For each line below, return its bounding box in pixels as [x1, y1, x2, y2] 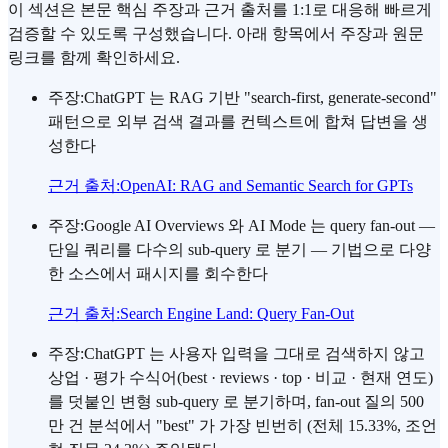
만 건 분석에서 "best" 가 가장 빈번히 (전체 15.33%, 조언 [48, 417, 437, 435]
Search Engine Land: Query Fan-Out [120, 305, 354, 323]
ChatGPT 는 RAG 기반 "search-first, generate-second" [84, 89, 437, 107]
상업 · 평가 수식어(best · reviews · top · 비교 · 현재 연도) [48, 369, 433, 387]
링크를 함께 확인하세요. [8, 49, 180, 67]
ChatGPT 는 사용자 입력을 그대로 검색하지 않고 [84, 345, 425, 363]
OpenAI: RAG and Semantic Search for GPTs [120, 177, 413, 195]
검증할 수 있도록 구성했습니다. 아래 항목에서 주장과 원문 [8, 25, 424, 43]
